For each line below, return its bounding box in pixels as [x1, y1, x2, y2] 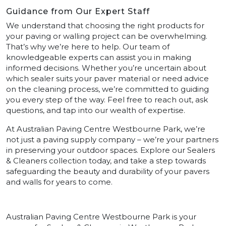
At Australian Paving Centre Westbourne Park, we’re [6, 124, 205, 134]
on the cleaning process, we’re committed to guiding [6, 84, 209, 94]
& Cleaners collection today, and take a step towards [6, 155, 206, 165]
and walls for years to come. [6, 177, 112, 187]
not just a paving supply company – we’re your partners [6, 134, 218, 144]
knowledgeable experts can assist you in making [6, 52, 191, 62]
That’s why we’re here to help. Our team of [6, 41, 169, 51]
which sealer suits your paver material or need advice [6, 73, 209, 83]
